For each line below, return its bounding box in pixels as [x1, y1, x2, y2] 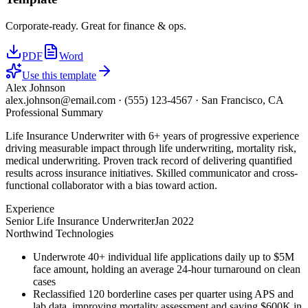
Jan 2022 [155, 215, 194, 227]
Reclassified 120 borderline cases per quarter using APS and [33, 288, 294, 300]
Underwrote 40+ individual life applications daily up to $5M [33, 251, 294, 263]
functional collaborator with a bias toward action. [5, 179, 217, 191]
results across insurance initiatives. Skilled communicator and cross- [5, 167, 298, 179]
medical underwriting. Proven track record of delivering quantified [5, 155, 292, 166]
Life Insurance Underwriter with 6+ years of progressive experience [5, 130, 299, 142]
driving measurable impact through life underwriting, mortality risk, [5, 142, 296, 154]
